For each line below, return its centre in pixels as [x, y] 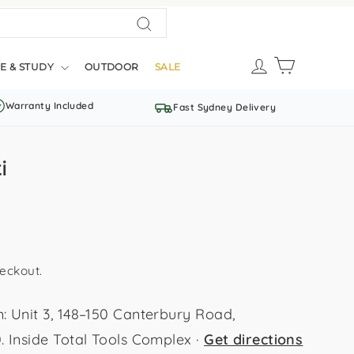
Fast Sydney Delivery [225, 107]
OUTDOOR [111, 66]
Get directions [254, 339]
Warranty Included [49, 105]
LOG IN [288, 59]
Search [167, 47]
